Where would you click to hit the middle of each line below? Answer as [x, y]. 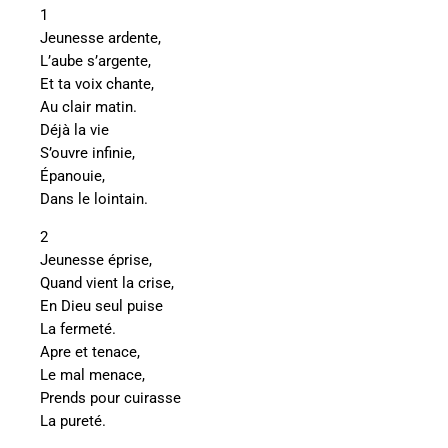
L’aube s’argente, [95, 61]
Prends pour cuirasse [110, 398]
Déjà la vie [74, 130]
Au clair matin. [88, 107]
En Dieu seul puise [101, 306]
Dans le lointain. [94, 199]
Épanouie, [72, 176]
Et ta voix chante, [97, 84]
